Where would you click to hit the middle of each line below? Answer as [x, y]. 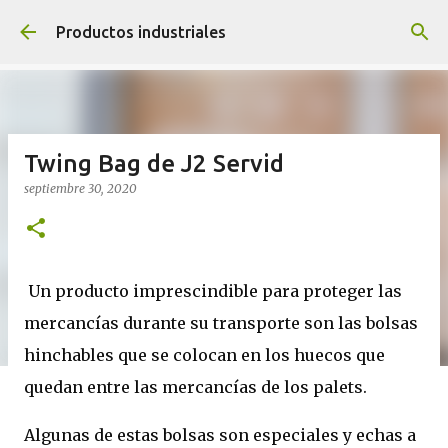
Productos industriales [141, 32]
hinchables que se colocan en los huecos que [204, 355]
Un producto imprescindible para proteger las [215, 291]
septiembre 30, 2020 [80, 188]
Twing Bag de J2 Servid [154, 163]
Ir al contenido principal [224, 25]
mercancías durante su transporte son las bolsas [221, 323]
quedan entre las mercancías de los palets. [195, 387]
